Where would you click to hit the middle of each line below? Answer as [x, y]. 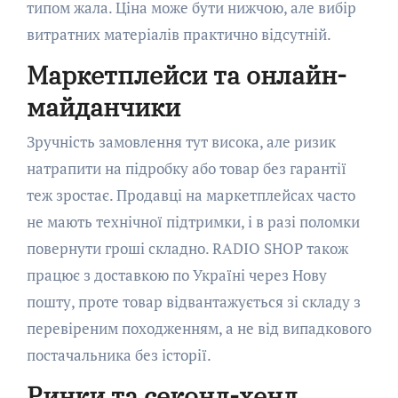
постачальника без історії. [119, 355]
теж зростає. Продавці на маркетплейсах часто [191, 195]
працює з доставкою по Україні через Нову [176, 275]
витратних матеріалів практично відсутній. [179, 34]
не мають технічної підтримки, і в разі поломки [193, 222]
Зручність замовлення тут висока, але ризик [181, 142]
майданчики [103, 107]
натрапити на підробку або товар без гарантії [186, 169]
